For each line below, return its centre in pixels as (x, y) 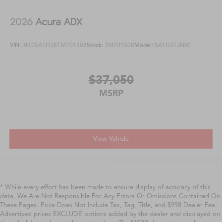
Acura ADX (59, 21)
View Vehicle (111, 139)
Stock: (96, 45)
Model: (144, 45)
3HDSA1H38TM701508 (55, 45)
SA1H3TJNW (172, 45)
